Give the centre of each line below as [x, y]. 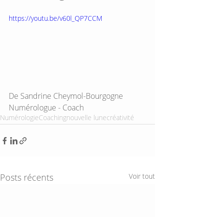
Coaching [53, 118]
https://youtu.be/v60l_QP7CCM [55, 18]
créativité [120, 118]
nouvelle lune [86, 118]
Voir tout [142, 176]
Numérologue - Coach [46, 108]
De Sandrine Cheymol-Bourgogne [66, 96]
